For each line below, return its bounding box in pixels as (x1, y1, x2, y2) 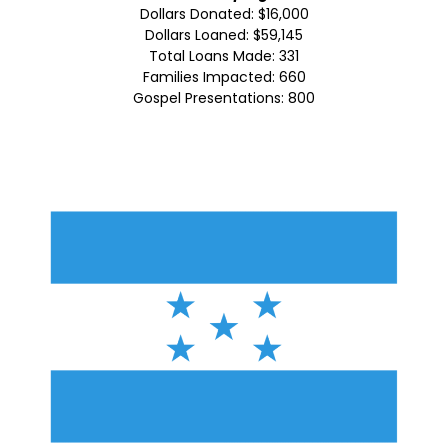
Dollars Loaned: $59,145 (145, 25, 303, 46)
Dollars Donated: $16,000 (139, 4, 309, 25)
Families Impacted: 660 (142, 67, 306, 88)
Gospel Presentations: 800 (133, 88, 315, 109)
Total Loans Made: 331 (149, 46, 299, 67)
